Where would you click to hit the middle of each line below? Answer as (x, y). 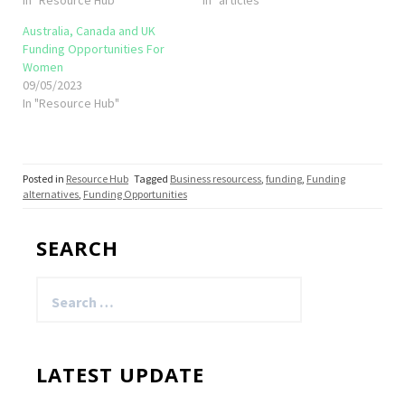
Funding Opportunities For (94, 48)
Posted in (44, 178)
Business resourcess (216, 178)
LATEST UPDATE (120, 374)
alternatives (51, 193)
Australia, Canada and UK (89, 30)
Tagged (152, 178)
